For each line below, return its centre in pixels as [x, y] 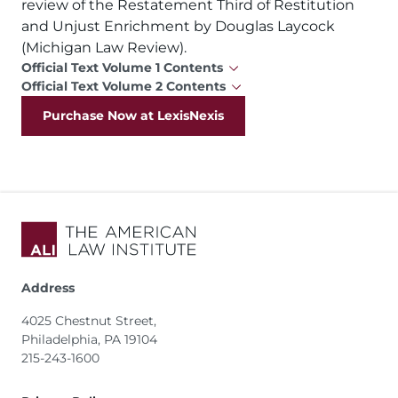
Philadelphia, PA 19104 [93, 339]
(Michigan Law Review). [104, 48]
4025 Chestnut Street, [89, 321]
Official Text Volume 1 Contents [122, 68]
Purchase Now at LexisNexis [133, 115]
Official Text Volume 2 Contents [123, 86]
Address [48, 288]
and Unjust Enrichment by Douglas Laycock [178, 26]
